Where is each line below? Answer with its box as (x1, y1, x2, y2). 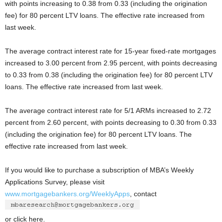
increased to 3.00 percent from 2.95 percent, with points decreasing (5, 59, 217, 67)
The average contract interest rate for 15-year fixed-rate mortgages (5, 47, 216, 55)
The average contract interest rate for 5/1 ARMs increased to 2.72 (5, 107, 211, 114)
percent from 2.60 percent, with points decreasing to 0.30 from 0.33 (5, 118, 217, 126)
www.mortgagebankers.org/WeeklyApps (5, 190, 130, 198)
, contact (130, 190, 157, 198)
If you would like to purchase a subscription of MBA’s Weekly (5, 166, 194, 174)
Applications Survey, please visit (5, 178, 105, 186)
